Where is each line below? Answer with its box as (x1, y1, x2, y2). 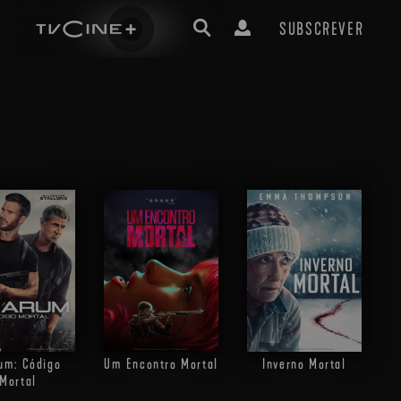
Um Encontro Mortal (104, 355, 218, 373)
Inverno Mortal (262, 355, 346, 373)
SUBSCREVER (279, 18, 364, 39)
